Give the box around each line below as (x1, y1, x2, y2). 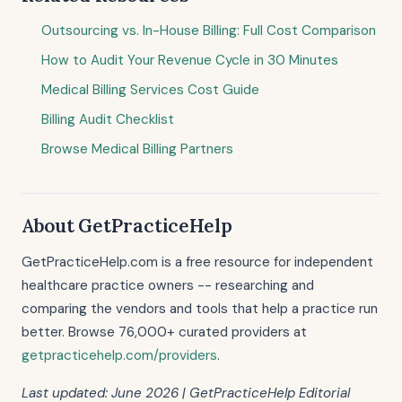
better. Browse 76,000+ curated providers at (22, 323, 307, 341)
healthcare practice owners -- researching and (22, 276, 314, 294)
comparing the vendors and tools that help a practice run (22, 300, 378, 318)
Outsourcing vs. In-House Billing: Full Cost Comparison (41, 22, 376, 39)
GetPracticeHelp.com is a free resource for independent (22, 253, 373, 271)
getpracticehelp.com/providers (22, 346, 217, 364)
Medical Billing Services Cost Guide (41, 81, 259, 99)
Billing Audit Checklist (41, 110, 174, 128)
